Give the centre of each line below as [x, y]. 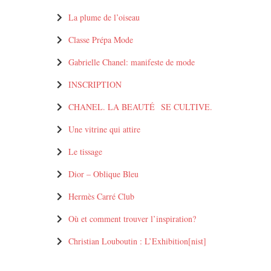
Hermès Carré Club [101, 196]
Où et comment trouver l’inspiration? [132, 218]
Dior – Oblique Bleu [103, 174]
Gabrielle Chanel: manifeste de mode [132, 62]
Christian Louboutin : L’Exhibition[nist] [137, 241]
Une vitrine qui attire [104, 129]
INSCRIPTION [95, 84]
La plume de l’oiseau [104, 17]
